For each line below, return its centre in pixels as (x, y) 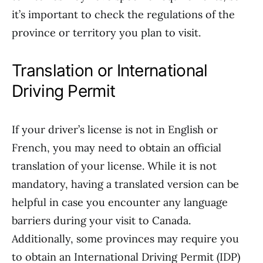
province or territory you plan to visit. (106, 33)
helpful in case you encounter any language (120, 202)
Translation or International (110, 70)
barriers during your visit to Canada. (101, 220)
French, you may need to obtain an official (117, 148)
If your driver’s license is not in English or (115, 129)
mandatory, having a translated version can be (125, 184)
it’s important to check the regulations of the (123, 14)
